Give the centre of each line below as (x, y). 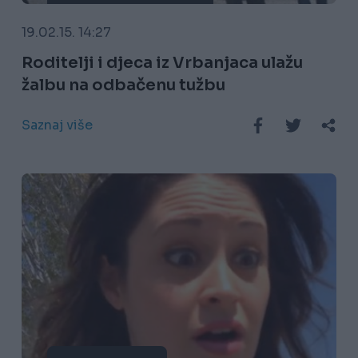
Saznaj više (57, 125)
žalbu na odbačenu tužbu (123, 86)
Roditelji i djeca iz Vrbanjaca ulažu (162, 63)
